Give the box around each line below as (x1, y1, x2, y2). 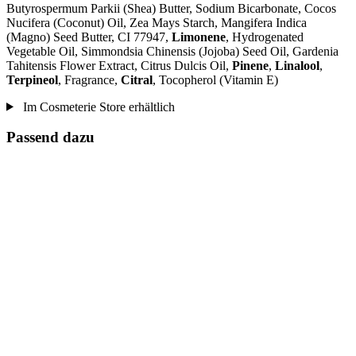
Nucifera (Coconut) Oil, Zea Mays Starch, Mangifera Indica (6, 15, 307, 29)
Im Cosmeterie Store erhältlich (19, 99, 175, 114)
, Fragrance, (58, 72, 121, 87)
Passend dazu (6, 129, 95, 146)
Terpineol (6, 72, 58, 87)
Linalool (275, 58, 319, 72)
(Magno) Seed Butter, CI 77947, (6, 29, 172, 44)
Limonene (172, 29, 226, 44)
